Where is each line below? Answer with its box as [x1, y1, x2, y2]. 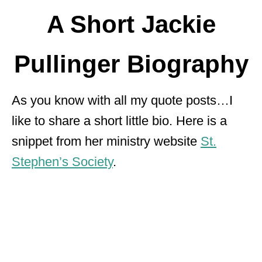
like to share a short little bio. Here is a [12, 113, 227, 128]
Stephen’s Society [12, 154, 113, 169]
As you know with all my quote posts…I [12, 93, 233, 108]
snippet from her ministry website [12, 134, 201, 149]
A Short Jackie [46, 11, 216, 38]
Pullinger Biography [13, 50, 249, 78]
